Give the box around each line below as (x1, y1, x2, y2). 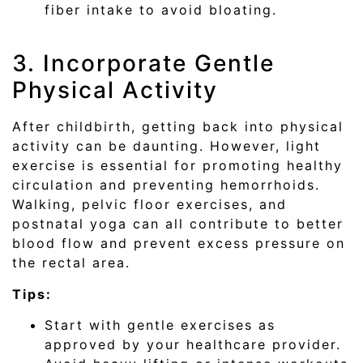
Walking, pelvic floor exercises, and (12, 196, 287, 213)
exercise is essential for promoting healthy (12, 157, 343, 174)
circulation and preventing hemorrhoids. (12, 177, 320, 194)
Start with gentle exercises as (45, 317, 275, 334)
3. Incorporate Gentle (12, 49, 275, 78)
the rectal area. (12, 254, 130, 271)
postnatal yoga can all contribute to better (12, 216, 344, 233)
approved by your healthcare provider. (45, 336, 341, 353)
